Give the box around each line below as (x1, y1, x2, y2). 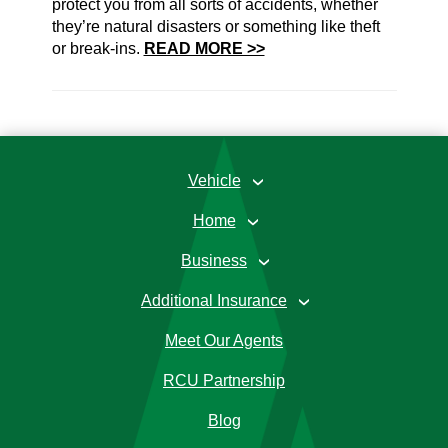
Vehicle (187, 172, 241, 189)
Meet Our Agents (165, 332, 283, 349)
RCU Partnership (163, 372, 285, 389)
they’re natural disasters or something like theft (51, 18, 380, 35)
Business (181, 252, 247, 269)
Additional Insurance (141, 292, 287, 309)
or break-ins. (51, 40, 144, 57)
